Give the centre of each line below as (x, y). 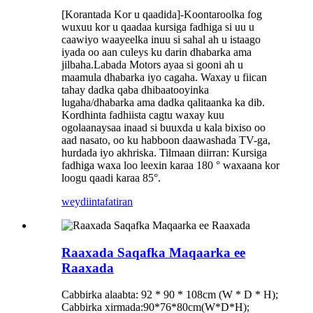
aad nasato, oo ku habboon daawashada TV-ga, (166, 140)
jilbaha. (78, 64)
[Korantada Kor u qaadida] (121, 14)
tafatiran (115, 201)
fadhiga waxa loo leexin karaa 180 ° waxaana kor (170, 165)
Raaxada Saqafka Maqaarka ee (153, 252)
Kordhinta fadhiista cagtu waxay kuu (143, 115)
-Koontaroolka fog (221, 14)
